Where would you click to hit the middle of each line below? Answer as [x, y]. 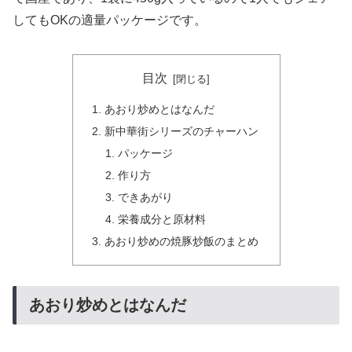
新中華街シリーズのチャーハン [181, 132]
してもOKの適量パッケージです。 [110, 20]
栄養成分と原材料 [162, 219]
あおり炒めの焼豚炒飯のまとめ [181, 241]
